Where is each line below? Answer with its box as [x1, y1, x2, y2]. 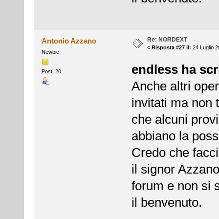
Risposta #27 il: [151, 44, 191, 50]
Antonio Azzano [42, 36, 97, 45]
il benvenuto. [131, 195, 202, 210]
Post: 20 [41, 68, 61, 74]
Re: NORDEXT [147, 36, 187, 43]
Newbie [41, 48, 59, 55]
